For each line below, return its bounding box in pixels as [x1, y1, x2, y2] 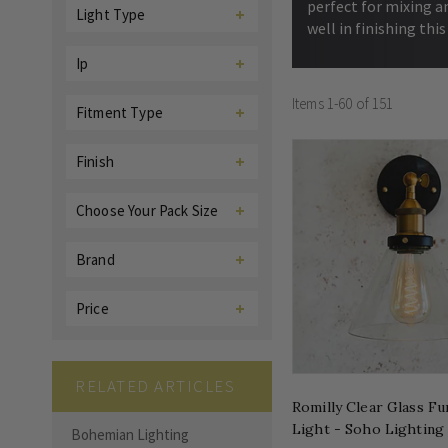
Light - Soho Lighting [292, 419, 444, 438]
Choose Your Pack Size [76, 201, 219, 220]
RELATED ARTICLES [75, 375, 236, 397]
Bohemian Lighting [71, 425, 189, 444]
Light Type [76, 5, 146, 24]
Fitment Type [76, 103, 163, 122]
